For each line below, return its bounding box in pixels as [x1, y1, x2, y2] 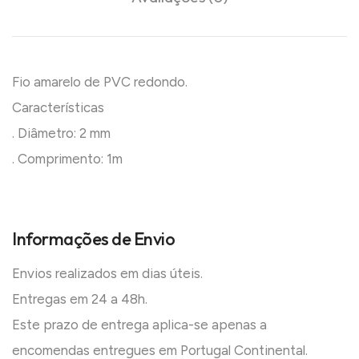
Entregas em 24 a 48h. [12, 290, 147, 307]
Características [12, 99, 104, 115]
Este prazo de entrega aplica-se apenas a [12, 316, 267, 333]
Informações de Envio [12, 227, 175, 250]
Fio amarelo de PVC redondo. [12, 73, 188, 90]
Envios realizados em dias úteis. [12, 264, 203, 281]
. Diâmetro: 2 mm [12, 124, 111, 141]
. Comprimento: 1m [12, 150, 123, 167]
